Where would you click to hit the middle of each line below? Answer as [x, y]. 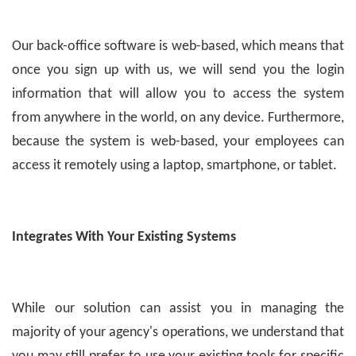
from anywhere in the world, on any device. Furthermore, [178, 118]
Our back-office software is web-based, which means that [178, 46]
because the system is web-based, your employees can [178, 141]
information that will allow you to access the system [178, 94]
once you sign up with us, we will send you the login [178, 70]
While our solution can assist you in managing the [178, 308]
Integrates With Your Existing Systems [124, 237]
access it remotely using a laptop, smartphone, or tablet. [174, 165]
